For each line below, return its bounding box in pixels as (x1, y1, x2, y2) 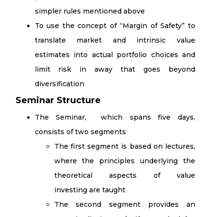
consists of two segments (34, 127, 126, 136)
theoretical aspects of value (54, 171, 195, 180)
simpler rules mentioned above (34, 7, 145, 15)
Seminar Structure (15, 95, 101, 106)
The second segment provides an (54, 200, 195, 209)
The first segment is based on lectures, (54, 142, 195, 151)
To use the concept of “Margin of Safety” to (34, 21, 195, 30)
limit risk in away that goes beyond (34, 65, 195, 74)
